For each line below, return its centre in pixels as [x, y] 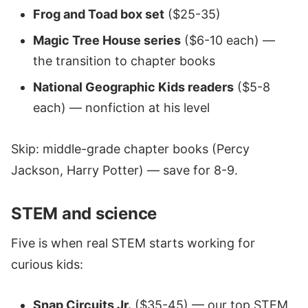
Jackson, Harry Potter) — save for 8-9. [124, 170]
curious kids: [47, 264]
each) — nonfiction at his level [121, 107]
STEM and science [84, 213]
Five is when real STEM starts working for [133, 243]
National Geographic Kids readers [133, 87]
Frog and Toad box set [99, 14]
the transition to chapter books [124, 60]
